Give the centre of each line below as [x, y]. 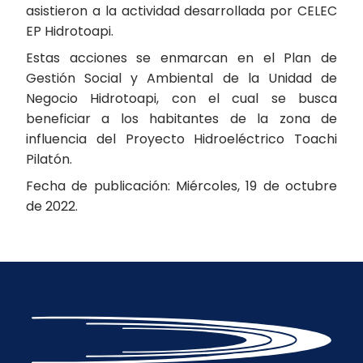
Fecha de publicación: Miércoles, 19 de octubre [181, 186]
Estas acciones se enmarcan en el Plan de [181, 58]
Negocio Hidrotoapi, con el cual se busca [181, 98]
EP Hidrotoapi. [70, 31]
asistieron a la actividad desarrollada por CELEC [181, 11]
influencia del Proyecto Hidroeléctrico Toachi [181, 139]
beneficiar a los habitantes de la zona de [181, 119]
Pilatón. [49, 159]
